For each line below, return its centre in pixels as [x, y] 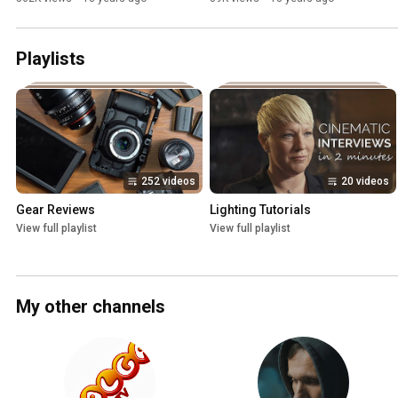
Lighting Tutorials [260, 209]
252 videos [168, 181]
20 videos [365, 181]
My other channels [91, 306]
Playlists [51, 58]
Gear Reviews [56, 209]
